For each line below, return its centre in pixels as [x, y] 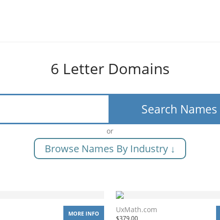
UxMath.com [137, 209]
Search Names [179, 109]
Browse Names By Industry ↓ [110, 149]
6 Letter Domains [110, 69]
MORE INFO [84, 213]
